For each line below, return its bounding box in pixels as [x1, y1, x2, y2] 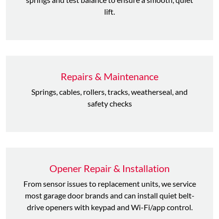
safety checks [87, 99, 132, 108]
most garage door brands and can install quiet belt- [24, 191, 195, 200]
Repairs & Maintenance [61, 70, 158, 82]
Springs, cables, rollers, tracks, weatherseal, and [31, 87, 188, 96]
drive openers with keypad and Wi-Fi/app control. [26, 202, 193, 212]
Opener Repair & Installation [49, 162, 170, 174]
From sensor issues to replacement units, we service [23, 179, 196, 188]
